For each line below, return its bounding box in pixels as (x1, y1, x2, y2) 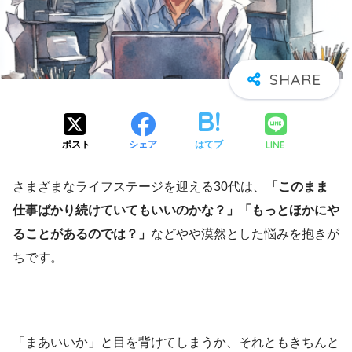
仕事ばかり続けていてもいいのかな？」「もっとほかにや (13, 203, 339, 218)
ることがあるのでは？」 (13, 227, 151, 241)
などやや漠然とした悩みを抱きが (151, 227, 339, 241)
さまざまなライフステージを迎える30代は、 (13, 180, 266, 194)
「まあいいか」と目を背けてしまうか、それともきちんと (13, 335, 339, 350)
